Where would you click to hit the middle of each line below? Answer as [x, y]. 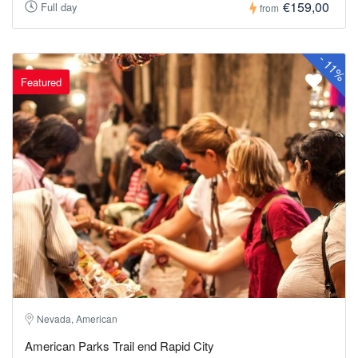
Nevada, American [77, 318]
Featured [41, 82]
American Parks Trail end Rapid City [119, 345]
